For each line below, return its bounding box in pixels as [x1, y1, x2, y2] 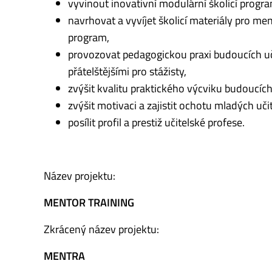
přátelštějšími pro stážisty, [68, 63, 186, 80]
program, [68, 29, 109, 46]
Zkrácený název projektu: [44, 221, 159, 238]
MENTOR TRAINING [44, 194, 134, 211]
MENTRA [44, 248, 85, 265]
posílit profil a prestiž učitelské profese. [68, 114, 245, 131]
